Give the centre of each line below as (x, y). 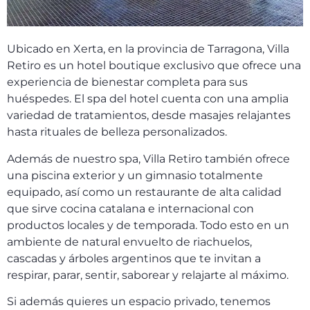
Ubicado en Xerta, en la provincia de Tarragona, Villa (148, 49)
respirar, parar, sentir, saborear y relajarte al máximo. (148, 275)
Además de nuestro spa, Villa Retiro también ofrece (148, 158)
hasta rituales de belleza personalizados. (117, 132)
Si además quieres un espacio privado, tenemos (139, 302)
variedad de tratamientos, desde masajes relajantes (149, 116)
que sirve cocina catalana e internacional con (130, 208)
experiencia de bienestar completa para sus (127, 82)
